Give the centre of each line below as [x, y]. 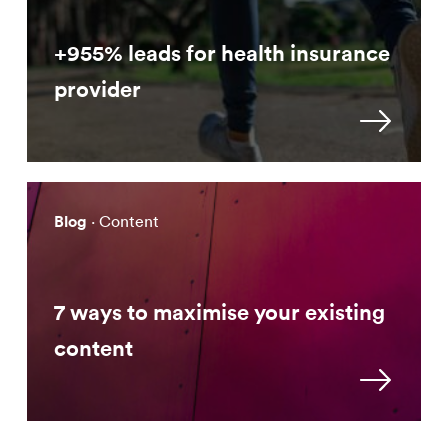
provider [97, 88]
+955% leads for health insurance [222, 52]
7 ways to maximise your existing [219, 311]
